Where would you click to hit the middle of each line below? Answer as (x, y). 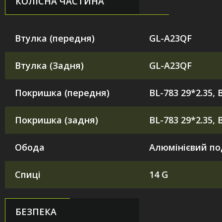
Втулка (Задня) (49, 65)
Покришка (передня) (62, 92)
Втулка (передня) (55, 38)
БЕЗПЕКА (36, 211)
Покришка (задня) (56, 120)
